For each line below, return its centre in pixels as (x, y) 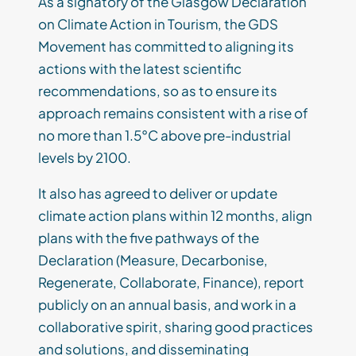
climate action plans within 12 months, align (175, 216)
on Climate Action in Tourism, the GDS (158, 24)
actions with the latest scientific (140, 69)
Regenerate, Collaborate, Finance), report (171, 282)
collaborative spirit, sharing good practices (176, 327)
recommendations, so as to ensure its (158, 91)
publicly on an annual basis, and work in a (167, 305)
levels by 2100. (85, 158)
